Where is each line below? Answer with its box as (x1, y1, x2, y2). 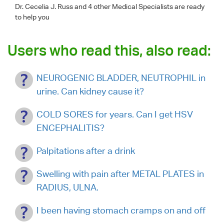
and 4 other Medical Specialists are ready (74, 2, 204, 10)
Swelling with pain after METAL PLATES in (36, 168, 204, 179)
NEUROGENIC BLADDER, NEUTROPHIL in (36, 72, 205, 83)
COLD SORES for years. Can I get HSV (36, 109, 193, 119)
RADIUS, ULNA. (36, 182, 98, 192)
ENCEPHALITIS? (36, 122, 104, 133)
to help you (15, 13, 49, 21)
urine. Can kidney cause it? (36, 86, 144, 96)
